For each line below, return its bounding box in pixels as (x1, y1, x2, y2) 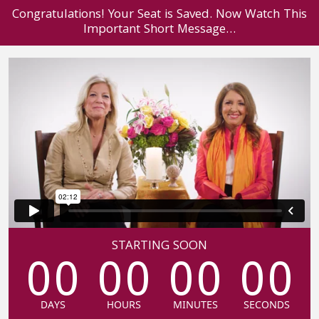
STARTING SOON (112, 236, 207, 257)
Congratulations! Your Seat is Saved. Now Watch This (12, 5, 307, 26)
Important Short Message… (83, 20, 236, 41)
